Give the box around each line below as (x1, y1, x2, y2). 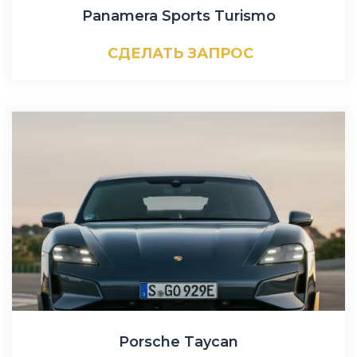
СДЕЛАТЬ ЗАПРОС (107, 45, 253, 63)
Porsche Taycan (119, 333, 238, 351)
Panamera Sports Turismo (81, 7, 276, 25)
